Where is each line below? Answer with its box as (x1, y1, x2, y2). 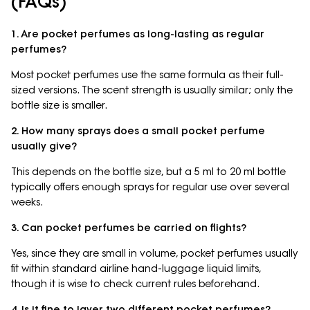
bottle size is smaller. (11, 99, 107, 112)
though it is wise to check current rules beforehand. (11, 277, 259, 291)
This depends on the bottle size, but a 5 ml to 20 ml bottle (11, 165, 286, 179)
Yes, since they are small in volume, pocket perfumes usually (11, 247, 298, 260)
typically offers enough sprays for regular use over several (11, 181, 289, 194)
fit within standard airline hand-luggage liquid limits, (11, 262, 261, 275)
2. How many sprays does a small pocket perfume (11, 125, 265, 138)
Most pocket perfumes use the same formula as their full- (11, 69, 284, 82)
